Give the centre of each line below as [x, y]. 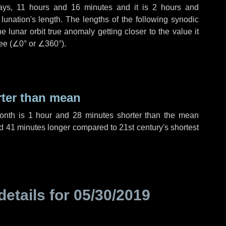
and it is [132, 7]
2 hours [167, 7]
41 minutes [26, 127]
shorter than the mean [156, 115]
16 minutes [92, 7]
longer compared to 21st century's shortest [122, 127]
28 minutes [93, 115]
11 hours [33, 7]
